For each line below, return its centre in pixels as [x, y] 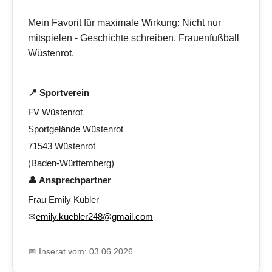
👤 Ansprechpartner [70, 180]
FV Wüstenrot [55, 112]
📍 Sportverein [59, 93]
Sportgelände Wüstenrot [76, 129]
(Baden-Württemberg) [71, 163]
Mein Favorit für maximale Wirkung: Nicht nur [124, 23]
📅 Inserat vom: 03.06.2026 [80, 252]
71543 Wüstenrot [62, 146]
